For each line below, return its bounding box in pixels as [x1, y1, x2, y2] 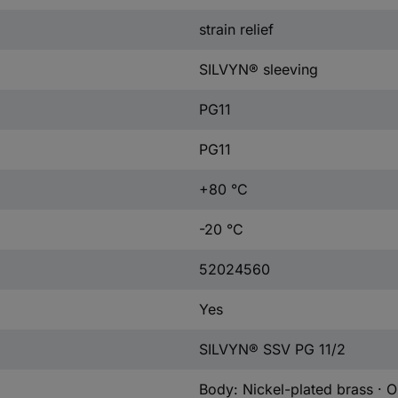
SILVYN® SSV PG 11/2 [198, 340, 346, 358]
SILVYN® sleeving [198, 60, 318, 78]
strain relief [198, 20, 274, 38]
